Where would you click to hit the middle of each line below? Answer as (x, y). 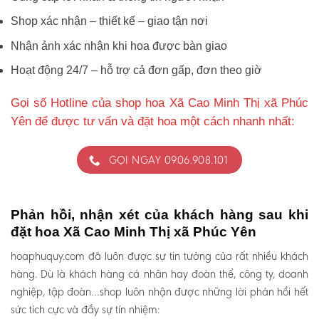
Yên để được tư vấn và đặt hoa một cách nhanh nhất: (155, 122)
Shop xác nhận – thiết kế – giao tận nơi (109, 21)
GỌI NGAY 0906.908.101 (168, 160)
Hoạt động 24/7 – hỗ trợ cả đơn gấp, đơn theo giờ (136, 70)
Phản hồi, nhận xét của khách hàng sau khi (159, 214)
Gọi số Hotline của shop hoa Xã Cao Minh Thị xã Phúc (159, 103)
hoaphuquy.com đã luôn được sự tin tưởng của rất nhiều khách (159, 256)
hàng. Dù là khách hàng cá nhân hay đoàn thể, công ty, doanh (159, 274)
